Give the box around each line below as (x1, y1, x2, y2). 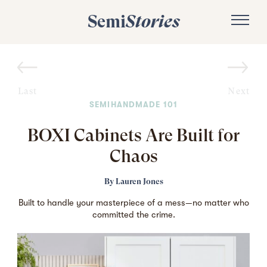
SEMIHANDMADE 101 (89, 100, 178, 110)
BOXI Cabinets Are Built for (27, 125, 240, 145)
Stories (125, 11, 180, 32)
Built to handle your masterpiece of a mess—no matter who (18, 197, 249, 208)
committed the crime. (92, 209, 175, 220)
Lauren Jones (115, 177, 163, 187)
